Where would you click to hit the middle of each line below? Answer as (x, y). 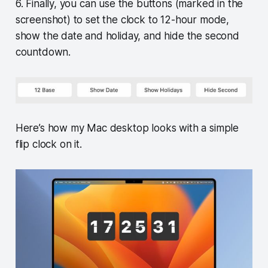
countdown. (43, 52)
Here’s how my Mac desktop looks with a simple (127, 128)
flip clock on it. (48, 144)
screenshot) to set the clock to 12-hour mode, (122, 20)
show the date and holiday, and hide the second (127, 36)
